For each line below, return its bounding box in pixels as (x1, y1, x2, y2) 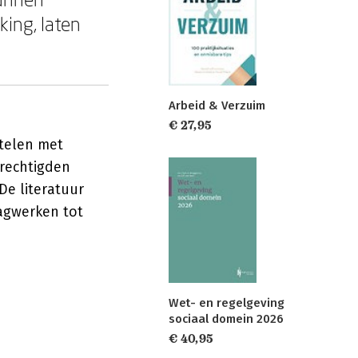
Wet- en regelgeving (169, 295, 284, 310)
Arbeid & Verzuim (169, 98, 265, 113)
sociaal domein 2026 (169, 311, 284, 326)
